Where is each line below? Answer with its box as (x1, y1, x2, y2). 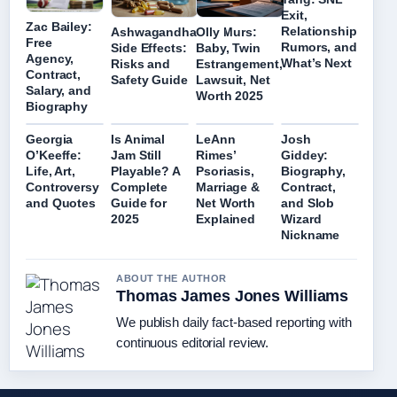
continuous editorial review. (116, 334, 269, 350)
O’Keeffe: (26, 147, 82, 162)
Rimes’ (196, 147, 236, 162)
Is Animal (111, 131, 166, 146)
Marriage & (196, 179, 261, 194)
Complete (111, 179, 168, 194)
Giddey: (281, 147, 329, 162)
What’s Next (281, 55, 352, 70)
